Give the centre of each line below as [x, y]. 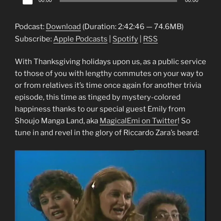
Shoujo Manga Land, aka [57, 121]
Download [63, 26]
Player [25, 7]
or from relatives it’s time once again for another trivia [108, 86]
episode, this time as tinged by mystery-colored [98, 97]
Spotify [125, 39]
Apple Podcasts [80, 39]
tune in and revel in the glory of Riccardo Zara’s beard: [107, 133]
